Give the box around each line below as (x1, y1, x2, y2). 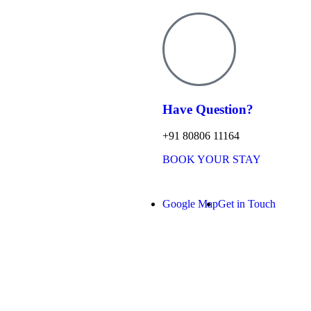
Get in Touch (218, 198, 276, 210)
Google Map (162, 198, 218, 210)
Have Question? (162, 101, 253, 117)
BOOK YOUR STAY (162, 153, 261, 166)
